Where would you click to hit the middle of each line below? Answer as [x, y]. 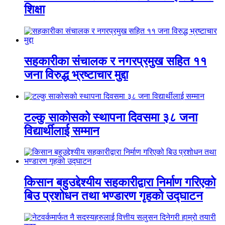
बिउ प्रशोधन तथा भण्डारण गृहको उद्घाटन [114, 196]
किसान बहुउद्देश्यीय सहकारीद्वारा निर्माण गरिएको [120, 183]
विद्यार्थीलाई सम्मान [62, 131]
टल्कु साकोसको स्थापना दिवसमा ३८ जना [111, 117]
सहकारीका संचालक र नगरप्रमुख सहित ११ [116, 61]
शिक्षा [34, 9]
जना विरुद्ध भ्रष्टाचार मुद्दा [76, 75]
